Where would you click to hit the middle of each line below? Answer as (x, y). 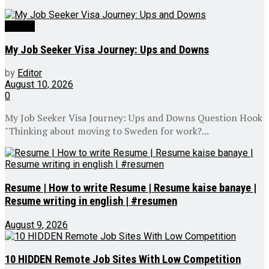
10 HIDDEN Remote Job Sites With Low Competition (123, 260)
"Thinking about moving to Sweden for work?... (107, 131)
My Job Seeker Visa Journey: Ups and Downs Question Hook (134, 118)
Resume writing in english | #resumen (91, 201)
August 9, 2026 (36, 225)
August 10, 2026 (39, 85)
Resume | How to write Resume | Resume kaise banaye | (131, 188)
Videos (20, 26)
